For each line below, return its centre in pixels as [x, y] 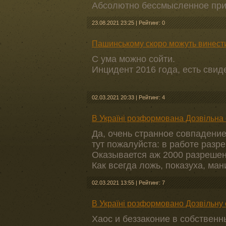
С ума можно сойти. [133, 59]
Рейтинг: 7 [152, 183]
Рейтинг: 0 [152, 23]
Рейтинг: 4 [152, 97]
